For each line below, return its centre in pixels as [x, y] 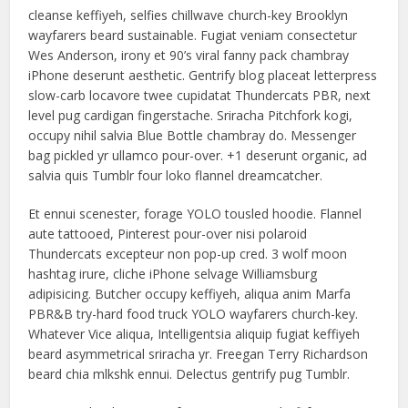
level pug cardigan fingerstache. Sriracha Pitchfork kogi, [191, 115]
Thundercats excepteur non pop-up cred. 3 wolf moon [188, 254]
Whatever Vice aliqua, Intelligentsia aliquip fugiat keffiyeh [194, 334]
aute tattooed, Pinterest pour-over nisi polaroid [168, 234]
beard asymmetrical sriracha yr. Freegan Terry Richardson [199, 354]
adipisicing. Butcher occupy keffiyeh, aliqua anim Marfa [190, 294]
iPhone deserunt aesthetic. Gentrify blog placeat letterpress [203, 75]
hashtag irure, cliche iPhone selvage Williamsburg [173, 274]
